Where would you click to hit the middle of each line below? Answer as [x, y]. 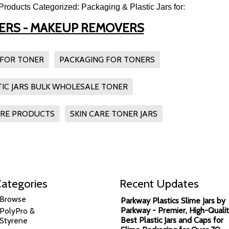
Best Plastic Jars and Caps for [172, 220]
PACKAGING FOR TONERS [107, 59]
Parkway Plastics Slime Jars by [173, 200]
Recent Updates [159, 183]
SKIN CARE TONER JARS [114, 113]
